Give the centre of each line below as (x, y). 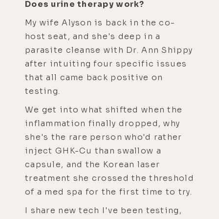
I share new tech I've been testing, (103, 210)
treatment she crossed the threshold (109, 178)
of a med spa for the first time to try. (109, 192)
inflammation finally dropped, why (103, 123)
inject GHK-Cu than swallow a (93, 151)
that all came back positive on (94, 77)
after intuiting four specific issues (106, 64)
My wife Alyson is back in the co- (100, 22)
